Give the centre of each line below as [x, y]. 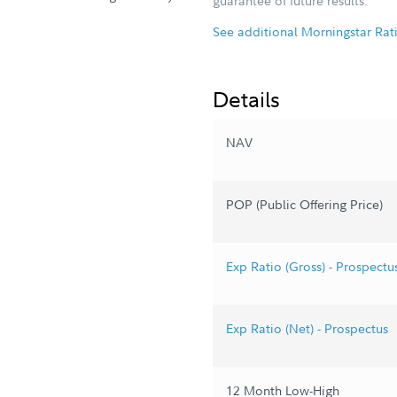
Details [246, 98]
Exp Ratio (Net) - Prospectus [307, 328]
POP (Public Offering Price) [304, 204]
